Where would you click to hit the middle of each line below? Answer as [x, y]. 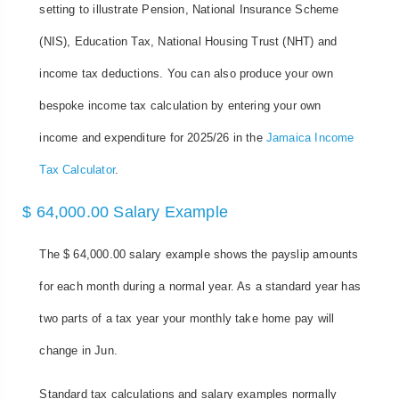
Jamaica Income [310, 138]
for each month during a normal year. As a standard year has [200, 286]
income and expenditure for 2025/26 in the [153, 138]
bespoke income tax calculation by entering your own [180, 106]
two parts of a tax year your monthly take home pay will [187, 318]
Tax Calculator [77, 170]
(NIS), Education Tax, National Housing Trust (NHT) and [188, 42]
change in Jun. [78, 350]
